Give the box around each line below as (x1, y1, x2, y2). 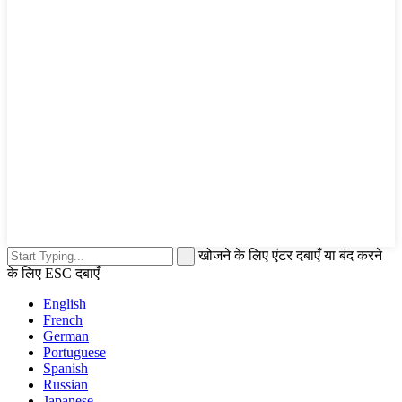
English (43, 296, 86, 312)
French (43, 312, 83, 328)
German (43, 328, 89, 345)
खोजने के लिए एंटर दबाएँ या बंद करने (198, 248, 382, 264)
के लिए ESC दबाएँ (7, 266, 100, 282)
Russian (43, 377, 88, 393)
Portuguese (43, 345, 106, 361)
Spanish (43, 361, 88, 377)
